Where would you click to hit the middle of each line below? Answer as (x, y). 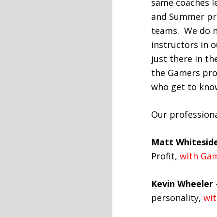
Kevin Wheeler (182, 184)
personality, (177, 198)
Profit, (165, 156)
